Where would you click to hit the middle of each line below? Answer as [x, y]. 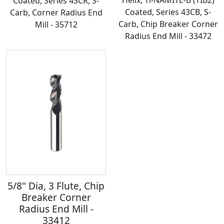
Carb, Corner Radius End [56, 12]
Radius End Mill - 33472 [168, 36]
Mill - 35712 [56, 24]
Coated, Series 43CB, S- [168, 12]
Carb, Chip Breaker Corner [168, 24]
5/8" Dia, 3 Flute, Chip [56, 185]
